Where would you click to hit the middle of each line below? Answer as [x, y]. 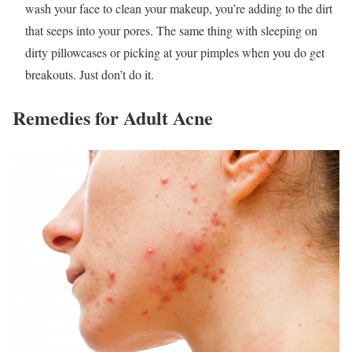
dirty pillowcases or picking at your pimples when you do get [175, 53]
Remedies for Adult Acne [113, 118]
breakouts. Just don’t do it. [90, 75]
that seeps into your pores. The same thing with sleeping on [171, 31]
